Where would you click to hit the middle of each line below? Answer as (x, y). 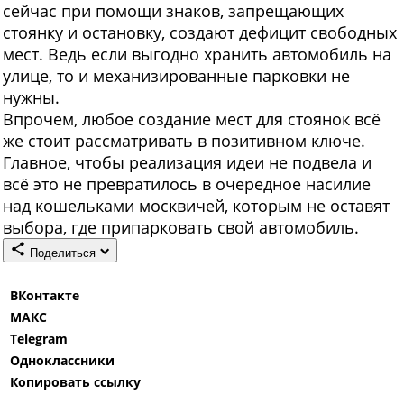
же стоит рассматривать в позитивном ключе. (184, 141)
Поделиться (63, 253)
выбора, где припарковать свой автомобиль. (181, 228)
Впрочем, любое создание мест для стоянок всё (192, 119)
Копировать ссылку (75, 382)
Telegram (39, 339)
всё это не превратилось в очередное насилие (187, 184)
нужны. (31, 98)
